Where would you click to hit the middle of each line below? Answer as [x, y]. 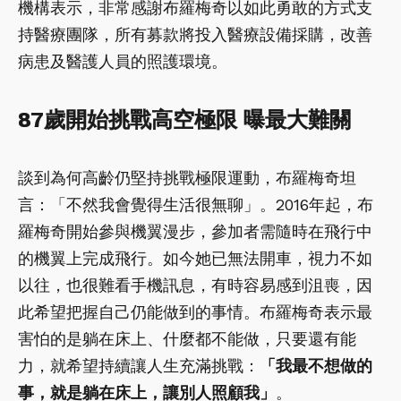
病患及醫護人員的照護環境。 [123, 61]
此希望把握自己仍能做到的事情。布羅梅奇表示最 [195, 311]
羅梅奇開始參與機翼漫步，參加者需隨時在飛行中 [195, 231]
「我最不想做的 [316, 365]
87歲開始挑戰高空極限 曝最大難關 [184, 119]
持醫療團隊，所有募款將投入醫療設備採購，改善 [195, 34]
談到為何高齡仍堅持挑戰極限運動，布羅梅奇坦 [187, 177]
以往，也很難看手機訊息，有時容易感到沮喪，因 [195, 285]
